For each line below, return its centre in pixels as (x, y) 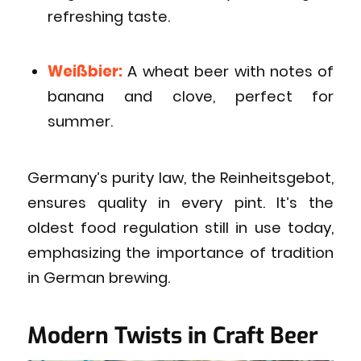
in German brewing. (98, 277)
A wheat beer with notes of (228, 72)
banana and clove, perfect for (191, 97)
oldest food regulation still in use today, (180, 227)
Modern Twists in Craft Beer (172, 335)
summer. (80, 122)
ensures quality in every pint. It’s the (180, 202)
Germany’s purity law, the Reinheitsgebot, (180, 177)
